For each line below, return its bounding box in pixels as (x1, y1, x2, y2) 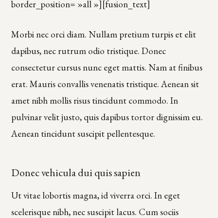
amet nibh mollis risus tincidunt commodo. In (11, 94, 178, 107)
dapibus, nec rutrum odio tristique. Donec (11, 44, 166, 57)
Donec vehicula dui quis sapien (11, 165, 141, 180)
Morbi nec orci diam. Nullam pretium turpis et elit (11, 28, 196, 40)
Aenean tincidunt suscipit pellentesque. (11, 127, 155, 140)
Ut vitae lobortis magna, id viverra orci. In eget (11, 189, 180, 201)
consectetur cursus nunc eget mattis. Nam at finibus (11, 61, 202, 73)
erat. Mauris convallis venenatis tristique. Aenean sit (11, 77, 199, 90)
